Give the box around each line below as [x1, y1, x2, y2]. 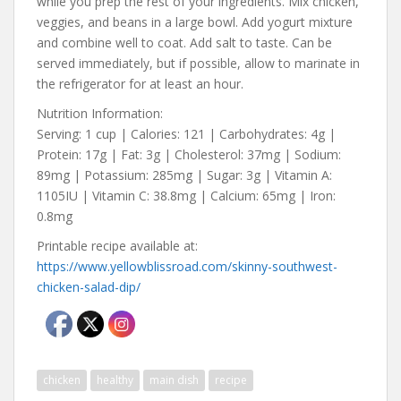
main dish [149, 371, 199, 388]
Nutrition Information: [37, 104, 163, 122]
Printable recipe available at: [37, 236, 198, 254]
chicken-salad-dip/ [37, 277, 141, 295]
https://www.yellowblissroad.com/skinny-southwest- [37, 257, 337, 275]
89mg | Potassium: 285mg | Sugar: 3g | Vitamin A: [37, 166, 332, 183]
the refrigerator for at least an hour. [37, 74, 243, 92]
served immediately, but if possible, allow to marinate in [37, 54, 360, 72]
